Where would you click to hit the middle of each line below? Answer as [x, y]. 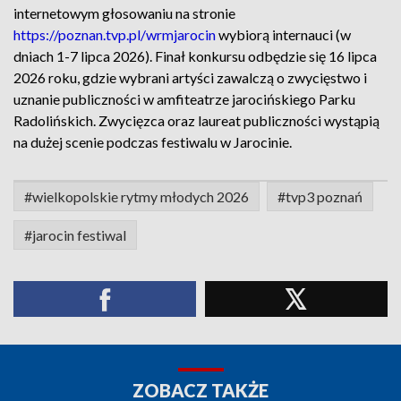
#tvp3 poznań [320, 196]
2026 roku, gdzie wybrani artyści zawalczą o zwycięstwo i [190, 77]
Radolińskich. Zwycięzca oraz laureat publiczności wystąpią [196, 120]
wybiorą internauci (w [283, 34]
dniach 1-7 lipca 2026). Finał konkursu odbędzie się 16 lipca [195, 56]
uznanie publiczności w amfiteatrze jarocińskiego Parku [184, 99]
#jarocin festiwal [75, 235]
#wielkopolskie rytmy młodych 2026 [137, 196]
